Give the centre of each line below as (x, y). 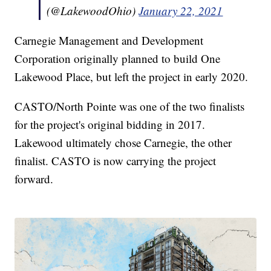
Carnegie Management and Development (109, 41)
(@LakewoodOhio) (93, 11)
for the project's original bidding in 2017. (110, 125)
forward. (34, 179)
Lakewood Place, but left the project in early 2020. (132, 77)
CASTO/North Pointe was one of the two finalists (130, 106)
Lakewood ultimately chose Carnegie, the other (123, 143)
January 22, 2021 (181, 11)
